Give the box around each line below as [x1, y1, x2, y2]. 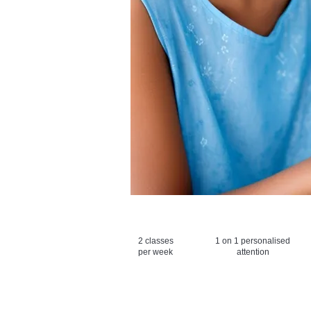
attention [236, 247, 269, 257]
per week [138, 247, 173, 257]
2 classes [137, 236, 174, 246]
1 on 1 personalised [215, 236, 290, 246]
